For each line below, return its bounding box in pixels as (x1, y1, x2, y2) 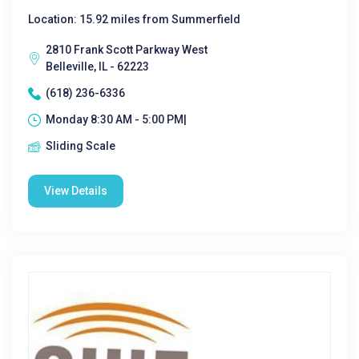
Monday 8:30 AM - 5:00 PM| (46, 113, 187, 126)
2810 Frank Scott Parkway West (46, 43, 208, 56)
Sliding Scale (46, 139, 115, 152)
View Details (44, 184, 107, 197)
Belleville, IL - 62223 (46, 60, 149, 73)
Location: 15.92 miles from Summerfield (28, 13, 240, 26)
